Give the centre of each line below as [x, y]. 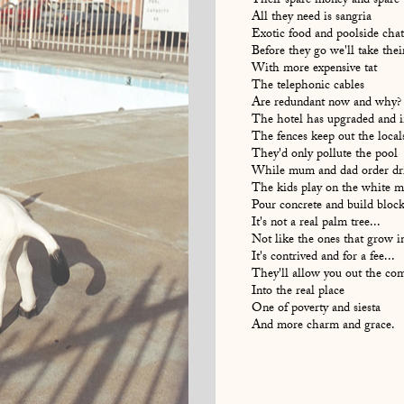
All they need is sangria [311, 18]
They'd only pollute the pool [324, 156]
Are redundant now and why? [326, 104]
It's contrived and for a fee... [323, 258]
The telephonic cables [308, 87]
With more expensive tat [314, 70]
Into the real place [298, 293]
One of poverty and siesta [316, 310]
